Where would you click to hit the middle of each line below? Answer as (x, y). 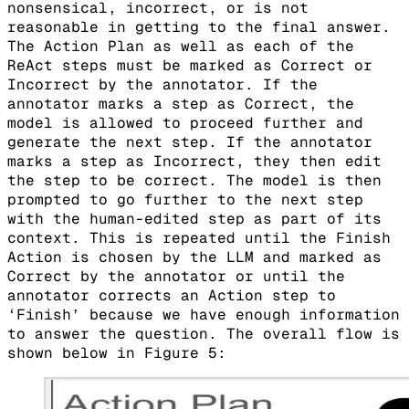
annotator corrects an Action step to (172, 296)
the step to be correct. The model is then (194, 181)
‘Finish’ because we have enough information (204, 315)
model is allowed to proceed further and (185, 123)
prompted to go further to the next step (185, 200)
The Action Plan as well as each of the (181, 47)
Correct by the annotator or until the (176, 277)
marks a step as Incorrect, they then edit (194, 162)
